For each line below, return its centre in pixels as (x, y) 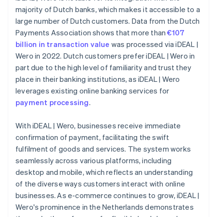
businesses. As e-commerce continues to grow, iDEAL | (108, 195)
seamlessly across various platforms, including (94, 161)
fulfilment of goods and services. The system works (103, 149)
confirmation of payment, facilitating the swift (93, 137)
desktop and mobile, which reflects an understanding (104, 172)
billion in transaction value (63, 44)
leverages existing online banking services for (93, 91)
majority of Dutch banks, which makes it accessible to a (108, 9)
